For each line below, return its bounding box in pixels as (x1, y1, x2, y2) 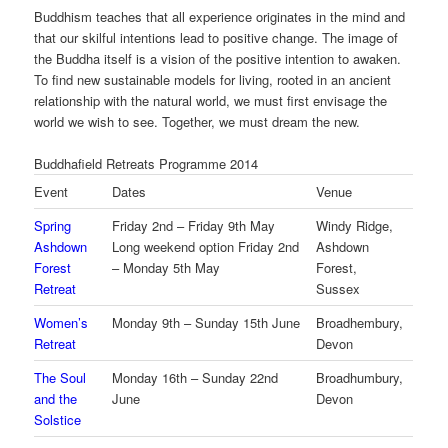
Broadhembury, (316, 313, 404, 333)
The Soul (34, 368, 87, 388)
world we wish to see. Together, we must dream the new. (34, 111, 361, 131)
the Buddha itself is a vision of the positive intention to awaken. (34, 48, 402, 68)
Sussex (316, 279, 361, 299)
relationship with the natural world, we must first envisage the (34, 90, 388, 110)
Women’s (34, 313, 89, 333)
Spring (34, 216, 72, 236)
